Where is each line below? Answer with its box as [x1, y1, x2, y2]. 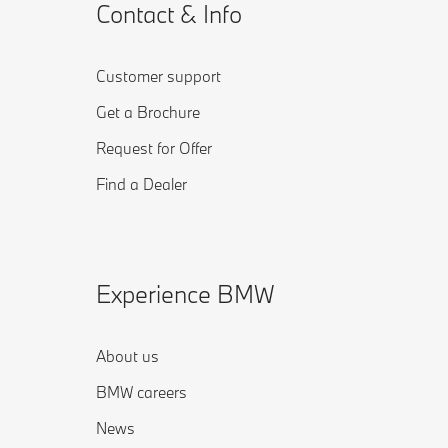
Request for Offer [96, 138, 212, 159]
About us [96, 346, 159, 367]
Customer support [96, 66, 221, 87]
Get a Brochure [96, 102, 200, 123]
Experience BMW [96, 278, 275, 310]
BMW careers [96, 382, 187, 403]
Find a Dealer [96, 174, 187, 195]
